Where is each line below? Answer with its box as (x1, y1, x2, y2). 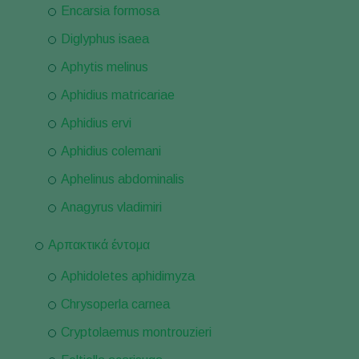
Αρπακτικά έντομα (48, 238, 150, 252)
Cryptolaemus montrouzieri (61, 325, 212, 339)
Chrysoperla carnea (61, 297, 170, 311)
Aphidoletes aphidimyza (61, 269, 195, 283)
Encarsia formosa (61, 4, 159, 18)
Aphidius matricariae (61, 88, 175, 102)
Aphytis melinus (61, 60, 148, 74)
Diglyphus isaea (61, 32, 149, 46)
